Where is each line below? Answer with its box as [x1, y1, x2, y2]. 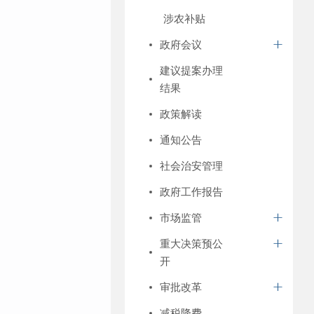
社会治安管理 [160, 160, 223, 172]
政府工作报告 [160, 186, 223, 198]
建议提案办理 [160, 64, 223, 76]
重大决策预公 [160, 238, 223, 250]
